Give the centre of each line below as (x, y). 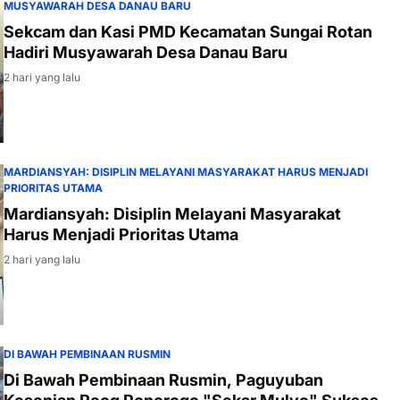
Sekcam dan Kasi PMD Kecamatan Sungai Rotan (188, 31)
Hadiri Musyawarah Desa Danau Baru (146, 52)
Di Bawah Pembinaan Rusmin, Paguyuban (163, 379)
